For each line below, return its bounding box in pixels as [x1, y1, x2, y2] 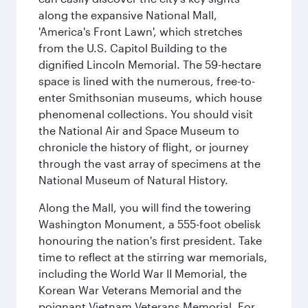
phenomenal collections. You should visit [38, 107, 253, 120]
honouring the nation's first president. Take [38, 234, 262, 247]
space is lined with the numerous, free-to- [38, 74, 255, 87]
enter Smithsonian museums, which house [38, 91, 262, 104]
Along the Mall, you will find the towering [38, 201, 251, 214]
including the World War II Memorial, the [38, 267, 247, 280]
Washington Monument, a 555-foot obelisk [38, 217, 261, 230]
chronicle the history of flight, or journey [38, 140, 248, 153]
